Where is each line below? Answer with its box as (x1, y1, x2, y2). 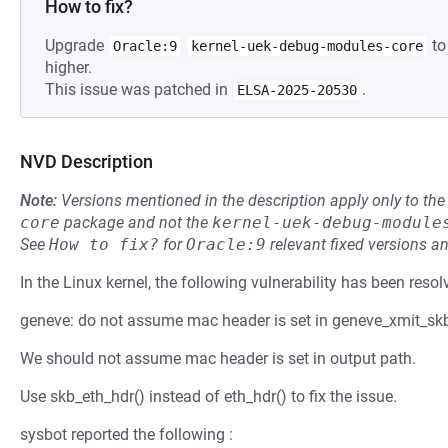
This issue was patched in (45, 80, 232, 99)
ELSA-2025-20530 (237, 82, 357, 98)
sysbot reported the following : (20, 425, 233, 444)
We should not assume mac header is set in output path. (20, 349, 416, 368)
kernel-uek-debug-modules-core (191, 38, 423, 54)
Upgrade (45, 36, 108, 55)
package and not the (60, 213, 212, 232)
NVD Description (20, 151, 153, 172)
